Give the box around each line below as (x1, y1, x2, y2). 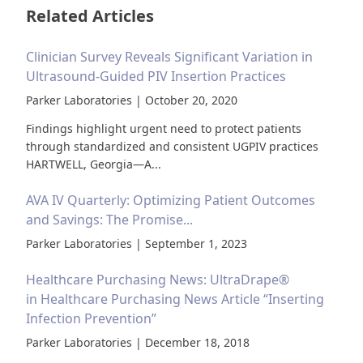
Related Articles (26, 5, 154, 27)
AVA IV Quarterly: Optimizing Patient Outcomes (26, 191, 315, 210)
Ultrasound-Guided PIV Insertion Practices (26, 67, 286, 85)
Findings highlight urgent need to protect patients (26, 121, 301, 136)
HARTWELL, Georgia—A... (26, 156, 161, 172)
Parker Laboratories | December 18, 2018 (26, 334, 250, 350)
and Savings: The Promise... (26, 211, 193, 229)
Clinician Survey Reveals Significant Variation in (26, 48, 313, 66)
